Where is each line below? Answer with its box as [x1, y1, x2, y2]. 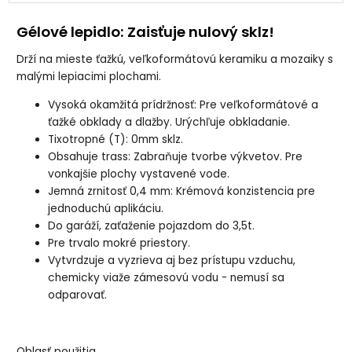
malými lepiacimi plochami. [16, 69, 162, 85]
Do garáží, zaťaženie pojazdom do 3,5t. [48, 218, 255, 234]
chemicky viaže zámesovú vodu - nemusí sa [48, 270, 285, 286]
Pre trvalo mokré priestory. [48, 236, 191, 251]
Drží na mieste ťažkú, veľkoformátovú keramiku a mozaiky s [16, 52, 334, 68]
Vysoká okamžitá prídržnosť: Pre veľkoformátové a [48, 97, 319, 113]
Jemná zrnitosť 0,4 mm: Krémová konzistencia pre [48, 184, 316, 200]
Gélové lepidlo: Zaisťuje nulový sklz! [16, 21, 275, 42]
